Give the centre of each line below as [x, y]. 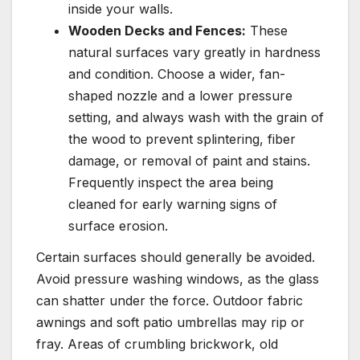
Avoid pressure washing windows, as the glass [178, 279]
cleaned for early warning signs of [173, 204]
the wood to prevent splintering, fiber [182, 139]
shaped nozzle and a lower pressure [180, 95]
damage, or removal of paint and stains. [189, 160]
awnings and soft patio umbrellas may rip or [170, 323]
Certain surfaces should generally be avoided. [176, 258]
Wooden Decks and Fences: [157, 30]
